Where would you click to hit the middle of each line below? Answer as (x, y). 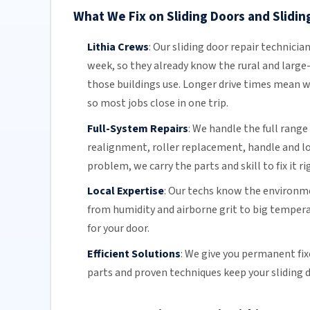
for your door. (118, 229)
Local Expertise (125, 191)
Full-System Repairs (137, 128)
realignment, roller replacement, (167, 147)
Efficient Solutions (134, 254)
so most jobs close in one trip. (157, 103)
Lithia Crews (118, 47)
